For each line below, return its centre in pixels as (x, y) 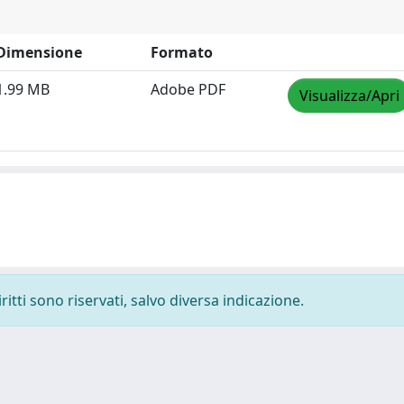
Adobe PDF (188, 89)
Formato (182, 52)
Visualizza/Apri (349, 96)
